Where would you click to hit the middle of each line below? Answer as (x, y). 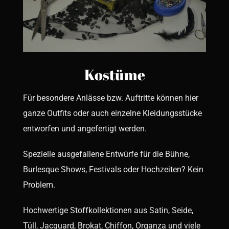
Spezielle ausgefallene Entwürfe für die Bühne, (106, 154)
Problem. (39, 185)
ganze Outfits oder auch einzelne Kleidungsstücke (112, 113)
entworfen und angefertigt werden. (85, 128)
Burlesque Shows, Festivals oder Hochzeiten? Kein (113, 169)
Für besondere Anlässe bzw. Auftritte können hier (110, 98)
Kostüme (114, 75)
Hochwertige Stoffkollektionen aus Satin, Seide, (108, 210)
